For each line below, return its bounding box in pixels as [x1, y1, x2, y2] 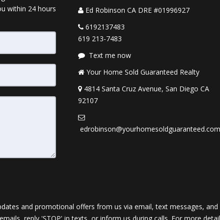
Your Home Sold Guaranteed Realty [86, 67, 199, 77]
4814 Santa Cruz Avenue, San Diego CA [84, 83, 209, 93]
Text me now [89, 50, 131, 60]
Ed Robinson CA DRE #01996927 [85, 5, 190, 15]
